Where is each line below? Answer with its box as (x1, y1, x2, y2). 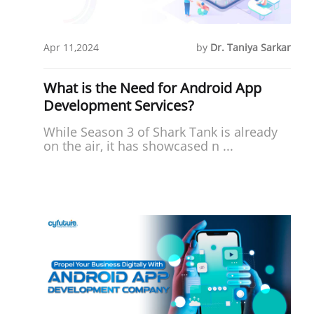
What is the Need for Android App (43, 78, 261, 97)
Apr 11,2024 (43, 40, 99, 54)
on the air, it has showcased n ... (43, 137, 233, 154)
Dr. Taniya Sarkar (210, 40, 292, 54)
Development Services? (43, 95, 194, 115)
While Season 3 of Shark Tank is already (43, 123, 278, 140)
